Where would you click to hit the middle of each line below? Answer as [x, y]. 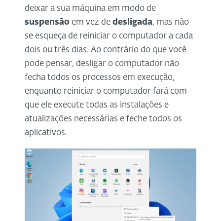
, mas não [171, 22]
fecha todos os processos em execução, [100, 77]
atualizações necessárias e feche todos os [103, 119]
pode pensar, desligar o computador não [102, 64]
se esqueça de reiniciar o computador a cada [109, 36]
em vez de [91, 22]
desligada [132, 22]
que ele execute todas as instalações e [97, 105]
